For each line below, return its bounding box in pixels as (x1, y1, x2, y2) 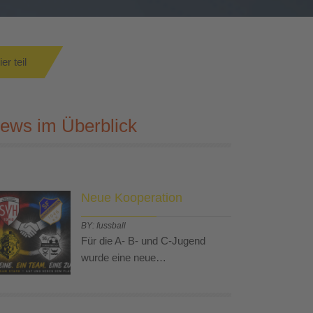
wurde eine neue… (81, 252, 166, 263)
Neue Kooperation (81, 191, 182, 205)
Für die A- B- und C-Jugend (81, 235, 205, 247)
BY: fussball (81, 221, 126, 231)
